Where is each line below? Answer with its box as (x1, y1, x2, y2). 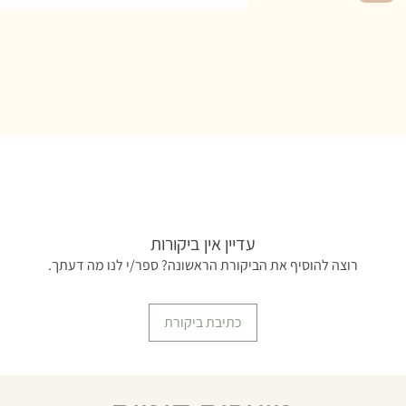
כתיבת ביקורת (163, 313, 242, 332)
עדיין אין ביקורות (150, 232, 256, 256)
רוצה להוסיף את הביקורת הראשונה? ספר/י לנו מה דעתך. (47, 256, 358, 275)
